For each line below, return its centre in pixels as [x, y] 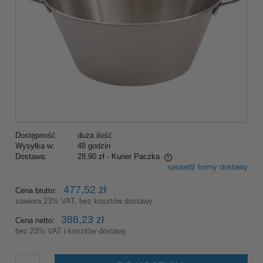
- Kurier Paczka [133, 157]
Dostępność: [37, 136]
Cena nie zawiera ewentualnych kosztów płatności [112, 169]
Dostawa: [31, 157]
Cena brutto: [36, 191]
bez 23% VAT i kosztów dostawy [71, 231]
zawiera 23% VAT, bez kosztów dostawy [84, 201]
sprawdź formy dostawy [208, 167]
